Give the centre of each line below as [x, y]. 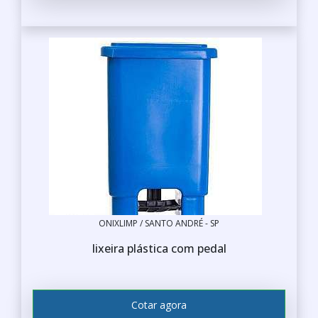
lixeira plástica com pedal [159, 248]
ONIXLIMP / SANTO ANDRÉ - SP [159, 223]
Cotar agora [159, 305]
